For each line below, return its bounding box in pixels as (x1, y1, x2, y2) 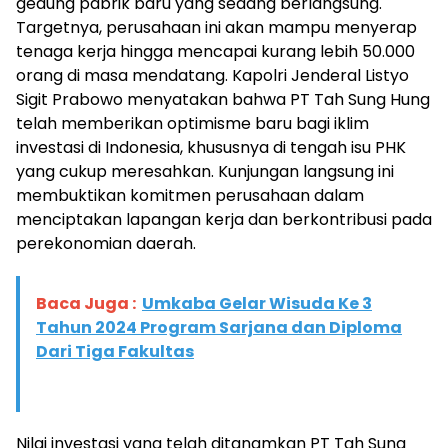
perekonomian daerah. (16, 231, 196, 255)
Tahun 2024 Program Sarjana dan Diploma (36, 315, 402, 339)
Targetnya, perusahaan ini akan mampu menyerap (16, 15, 417, 39)
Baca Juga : (36, 291, 136, 315)
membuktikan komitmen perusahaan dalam (16, 183, 364, 207)
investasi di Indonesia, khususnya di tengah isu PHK (16, 135, 406, 159)
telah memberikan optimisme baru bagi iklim (16, 111, 369, 135)
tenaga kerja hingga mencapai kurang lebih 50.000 (16, 39, 415, 63)
